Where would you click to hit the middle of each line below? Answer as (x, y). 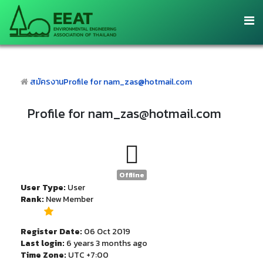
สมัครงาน (47, 82)
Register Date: (51, 232)
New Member (70, 199)
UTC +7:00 (88, 255)
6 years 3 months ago (107, 243)
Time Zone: (43, 255)
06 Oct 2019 (107, 232)
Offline (131, 175)
